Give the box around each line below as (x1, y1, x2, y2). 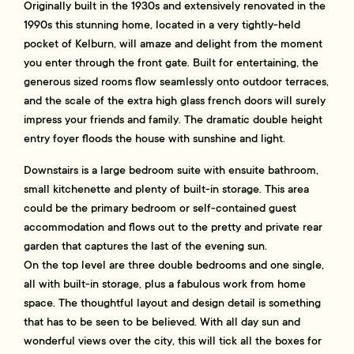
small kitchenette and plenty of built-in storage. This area (24, 182, 310, 197)
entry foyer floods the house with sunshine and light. (24, 131, 286, 146)
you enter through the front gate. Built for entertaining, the (24, 55, 319, 70)
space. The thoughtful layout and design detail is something (24, 296, 322, 311)
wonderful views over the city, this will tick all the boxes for (24, 333, 322, 348)
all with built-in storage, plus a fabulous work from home (24, 277, 307, 292)
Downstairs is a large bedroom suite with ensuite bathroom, (24, 163, 319, 178)
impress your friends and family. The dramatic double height (24, 112, 323, 127)
